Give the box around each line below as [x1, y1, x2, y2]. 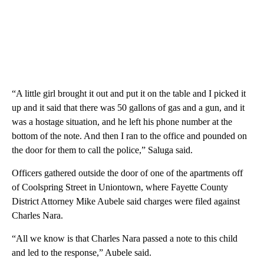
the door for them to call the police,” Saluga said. [12, 144, 193, 155]
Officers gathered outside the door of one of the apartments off [12, 167, 243, 178]
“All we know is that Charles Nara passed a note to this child [12, 233, 237, 243]
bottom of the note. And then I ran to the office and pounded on [12, 130, 247, 141]
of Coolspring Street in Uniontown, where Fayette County [12, 181, 228, 192]
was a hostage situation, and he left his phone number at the [12, 116, 232, 127]
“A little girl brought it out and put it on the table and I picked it [12, 88, 246, 98]
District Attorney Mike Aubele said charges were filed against [12, 196, 240, 206]
